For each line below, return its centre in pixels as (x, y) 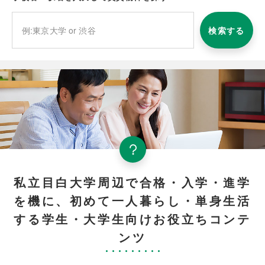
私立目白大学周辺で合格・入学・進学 (132, 182)
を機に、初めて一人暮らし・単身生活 (132, 201)
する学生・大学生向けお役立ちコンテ (132, 219)
